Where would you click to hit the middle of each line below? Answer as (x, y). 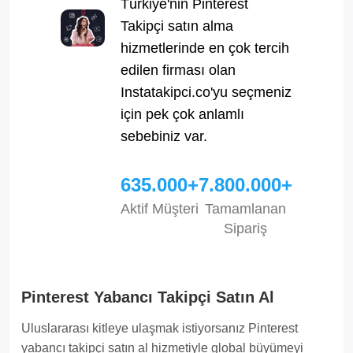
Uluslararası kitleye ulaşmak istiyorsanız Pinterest (160, 328)
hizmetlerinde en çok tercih (205, 48)
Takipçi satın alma (177, 26)
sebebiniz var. (164, 136)
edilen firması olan (178, 70)
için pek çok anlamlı (182, 114)
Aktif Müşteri (160, 208)
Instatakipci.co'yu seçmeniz (206, 92)
